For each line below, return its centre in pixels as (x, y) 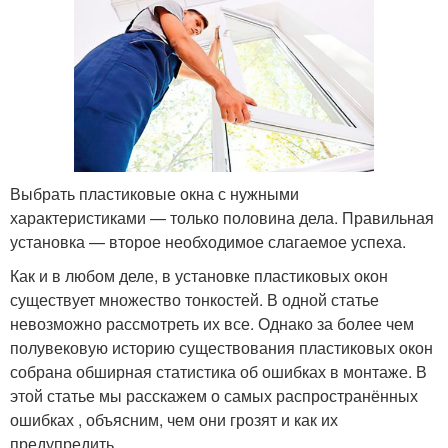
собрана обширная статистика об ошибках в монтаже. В (218, 371)
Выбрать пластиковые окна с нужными (154, 193)
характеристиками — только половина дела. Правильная (222, 217)
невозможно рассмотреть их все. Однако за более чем (212, 323)
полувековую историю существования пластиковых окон (221, 347)
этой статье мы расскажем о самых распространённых (214, 395)
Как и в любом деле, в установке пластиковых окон (199, 275)
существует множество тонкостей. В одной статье (194, 299)
